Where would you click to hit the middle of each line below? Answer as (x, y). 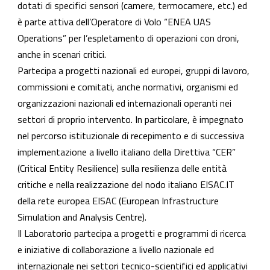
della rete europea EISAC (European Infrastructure (118, 201)
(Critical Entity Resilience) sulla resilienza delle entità (122, 168)
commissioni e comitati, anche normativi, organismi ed (128, 87)
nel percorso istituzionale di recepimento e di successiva (131, 136)
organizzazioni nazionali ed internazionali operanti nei (124, 103)
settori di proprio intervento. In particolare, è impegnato (130, 119)
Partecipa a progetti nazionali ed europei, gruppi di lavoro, (133, 71)
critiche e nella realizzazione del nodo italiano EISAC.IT (126, 184)
